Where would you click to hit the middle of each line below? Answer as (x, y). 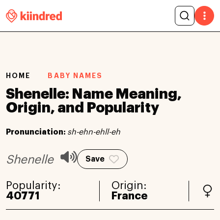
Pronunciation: (37, 132)
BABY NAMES (75, 76)
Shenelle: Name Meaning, (94, 94)
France (129, 196)
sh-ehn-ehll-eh (94, 132)
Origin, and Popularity (82, 108)
